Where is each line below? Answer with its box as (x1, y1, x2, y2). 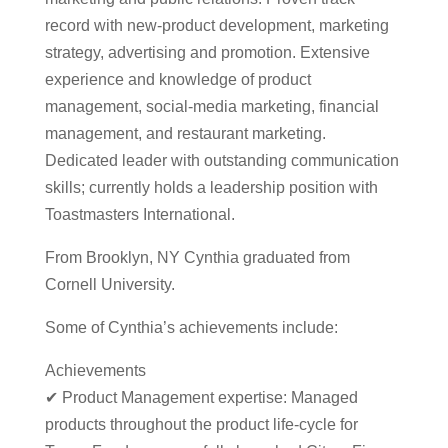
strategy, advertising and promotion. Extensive (44, 44, 370, 62)
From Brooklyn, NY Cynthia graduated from (44, 249, 350, 267)
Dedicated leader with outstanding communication (44, 152, 399, 170)
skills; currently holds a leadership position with (44, 179, 378, 197)
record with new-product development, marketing (44, 17, 389, 35)
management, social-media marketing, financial (44, 98, 379, 116)
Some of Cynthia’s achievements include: (44, 319, 338, 337)
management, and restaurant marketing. (44, 125, 330, 143)
